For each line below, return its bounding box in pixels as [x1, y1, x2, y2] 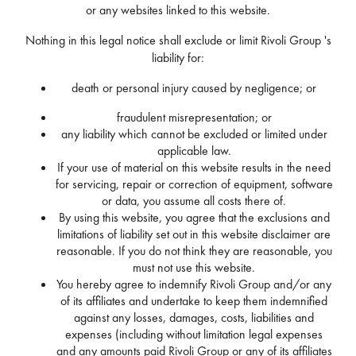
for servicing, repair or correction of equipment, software [55, 175, 333, 192]
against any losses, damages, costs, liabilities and [74, 308, 314, 326]
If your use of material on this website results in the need [57, 158, 331, 176]
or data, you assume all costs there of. [102, 192, 286, 209]
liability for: [152, 48, 204, 66]
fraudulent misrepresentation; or [116, 108, 272, 126]
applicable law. [157, 141, 231, 159]
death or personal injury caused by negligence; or [72, 79, 316, 96]
